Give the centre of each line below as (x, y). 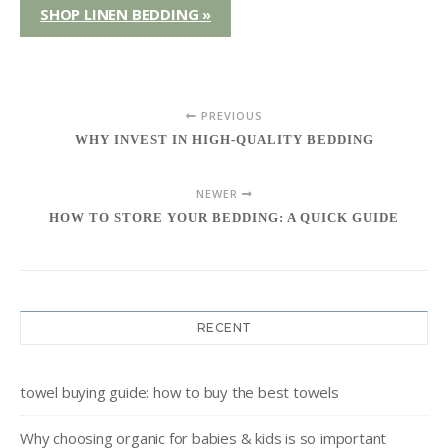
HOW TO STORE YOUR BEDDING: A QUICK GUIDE (224, 217)
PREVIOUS (229, 115)
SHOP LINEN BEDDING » (125, 13)
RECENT (224, 327)
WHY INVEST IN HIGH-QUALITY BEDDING (224, 139)
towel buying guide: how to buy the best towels (179, 391)
